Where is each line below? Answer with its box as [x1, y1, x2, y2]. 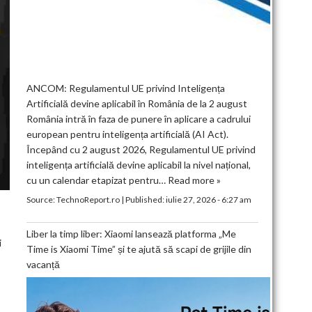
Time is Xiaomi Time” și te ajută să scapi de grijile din [26, 242, 251, 255]
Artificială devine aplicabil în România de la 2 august [26, 97, 247, 109]
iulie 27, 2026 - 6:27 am [165, 194, 251, 205]
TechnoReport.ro [56, 194, 120, 205]
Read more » [167, 173, 221, 186]
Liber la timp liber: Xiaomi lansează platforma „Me [26, 227, 236, 240]
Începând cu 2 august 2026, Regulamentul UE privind [26, 143, 256, 155]
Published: [125, 194, 166, 205]
